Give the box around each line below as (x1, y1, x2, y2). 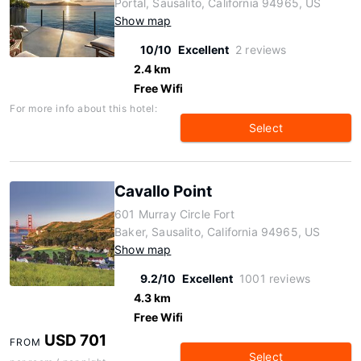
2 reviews (235, 43, 287, 56)
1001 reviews (239, 272, 311, 285)
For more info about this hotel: (10, 102, 158, 114)
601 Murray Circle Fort (114, 207, 234, 221)
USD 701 (44, 331, 107, 350)
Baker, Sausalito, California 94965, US (114, 225, 321, 239)
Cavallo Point (114, 182, 212, 201)
